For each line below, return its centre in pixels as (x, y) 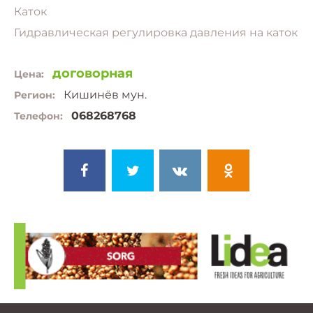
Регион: (35, 95)
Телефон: (38, 116)
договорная (93, 74)
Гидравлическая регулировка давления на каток (156, 33)
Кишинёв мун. (105, 95)
